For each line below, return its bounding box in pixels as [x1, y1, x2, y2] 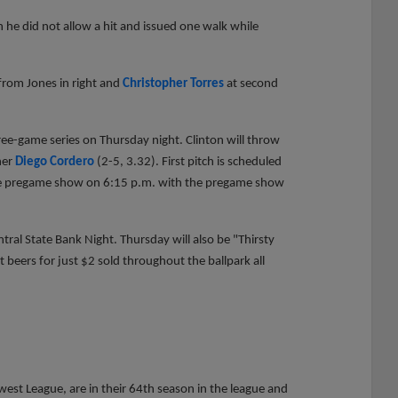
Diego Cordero [15, 155, 94, 169]
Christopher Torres [123, 76, 224, 91]
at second [224, 76, 278, 91]
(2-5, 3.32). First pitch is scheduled [94, 155, 282, 169]
